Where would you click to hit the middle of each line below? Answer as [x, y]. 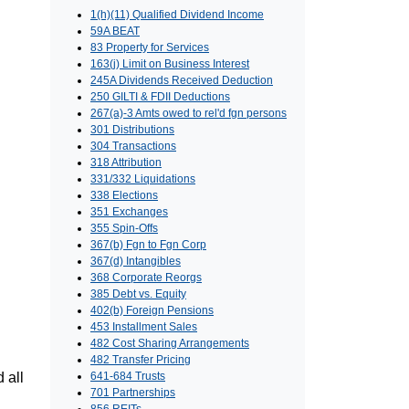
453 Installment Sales [144, 327]
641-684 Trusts [128, 377]
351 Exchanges [129, 212]
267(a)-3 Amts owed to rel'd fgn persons [189, 114]
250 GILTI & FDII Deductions [160, 97]
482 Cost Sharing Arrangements [170, 344]
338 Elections [124, 196]
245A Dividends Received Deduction [182, 81]
